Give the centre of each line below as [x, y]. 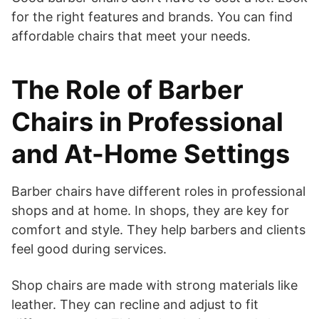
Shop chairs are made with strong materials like [155, 285]
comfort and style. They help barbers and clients [158, 229]
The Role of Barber [127, 89]
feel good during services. [89, 249]
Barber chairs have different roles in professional [158, 191]
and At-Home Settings [151, 153]
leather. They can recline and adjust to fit [135, 304]
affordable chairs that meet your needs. [131, 36]
